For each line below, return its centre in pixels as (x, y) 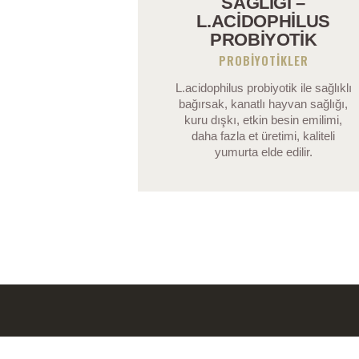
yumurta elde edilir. (263, 152)
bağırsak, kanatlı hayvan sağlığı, (264, 104)
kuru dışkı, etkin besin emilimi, (264, 120)
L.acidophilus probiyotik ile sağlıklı (263, 88)
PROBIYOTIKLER (263, 60)
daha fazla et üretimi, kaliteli (264, 136)
